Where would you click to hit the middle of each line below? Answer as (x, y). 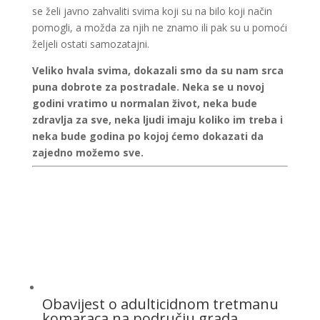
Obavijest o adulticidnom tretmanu (160, 304)
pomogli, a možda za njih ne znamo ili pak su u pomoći (159, 27)
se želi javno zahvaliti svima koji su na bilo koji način (152, 11)
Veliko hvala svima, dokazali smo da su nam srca (157, 70)
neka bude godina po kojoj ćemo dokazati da (147, 136)
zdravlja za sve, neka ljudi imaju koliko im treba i (157, 120)
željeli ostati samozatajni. (90, 44)
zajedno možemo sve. (87, 152)
